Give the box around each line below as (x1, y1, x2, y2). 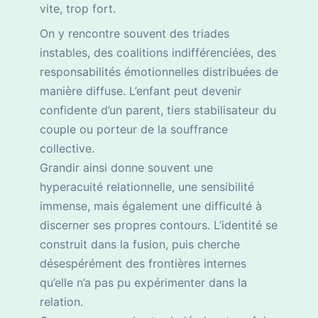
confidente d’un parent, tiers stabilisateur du (40, 103, 276, 118)
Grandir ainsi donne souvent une (40, 160, 213, 175)
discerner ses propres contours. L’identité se (40, 218, 278, 233)
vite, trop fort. (40, 1, 116, 16)
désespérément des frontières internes (40, 256, 246, 271)
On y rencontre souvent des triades (40, 26, 229, 41)
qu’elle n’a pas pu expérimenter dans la (40, 275, 247, 290)
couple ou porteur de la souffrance (40, 122, 228, 137)
